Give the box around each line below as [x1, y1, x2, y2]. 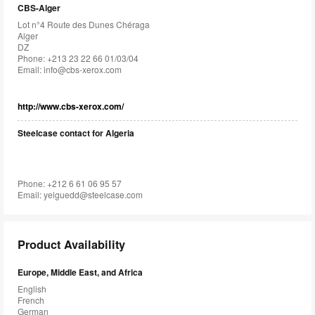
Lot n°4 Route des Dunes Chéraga [18, 18, 150, 31]
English [18, 283, 46, 295]
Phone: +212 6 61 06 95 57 [18, 177, 122, 190]
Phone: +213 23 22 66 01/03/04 [18, 52, 139, 65]
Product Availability [18, 236, 125, 253]
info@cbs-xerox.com [44, 63, 122, 76]
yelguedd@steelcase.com [44, 188, 143, 201]
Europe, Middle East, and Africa [18, 266, 143, 279]
